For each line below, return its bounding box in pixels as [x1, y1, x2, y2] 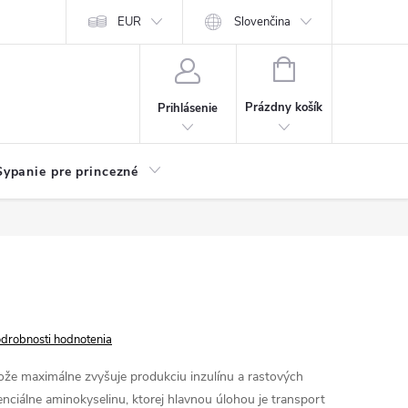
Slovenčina [234, 14, 291, 30]
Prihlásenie [158, 99, 219, 117]
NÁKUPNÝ [293, 59, 351, 76]
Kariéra [61, 14, 99, 30]
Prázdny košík [245, 99, 323, 116]
